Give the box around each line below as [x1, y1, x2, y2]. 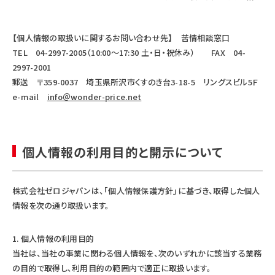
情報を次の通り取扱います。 [12, 199, 110, 211]
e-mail [12, 90, 47, 103]
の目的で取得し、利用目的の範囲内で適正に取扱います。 [12, 261, 211, 274]
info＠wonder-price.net [47, 90, 142, 103]
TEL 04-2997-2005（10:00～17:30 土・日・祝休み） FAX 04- [12, 46, 246, 58]
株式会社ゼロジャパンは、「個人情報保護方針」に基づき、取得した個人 [12, 184, 260, 196]
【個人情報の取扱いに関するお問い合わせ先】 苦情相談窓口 [12, 31, 230, 44]
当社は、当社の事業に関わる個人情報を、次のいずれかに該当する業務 [12, 247, 262, 259]
